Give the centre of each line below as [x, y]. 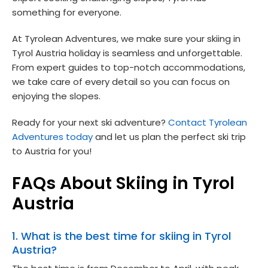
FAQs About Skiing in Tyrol [123, 183]
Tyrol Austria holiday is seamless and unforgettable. [127, 53]
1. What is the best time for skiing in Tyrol [121, 236]
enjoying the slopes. [56, 96]
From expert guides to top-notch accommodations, [129, 67]
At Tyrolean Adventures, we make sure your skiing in [126, 38]
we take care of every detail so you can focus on [121, 81]
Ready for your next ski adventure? [90, 122]
